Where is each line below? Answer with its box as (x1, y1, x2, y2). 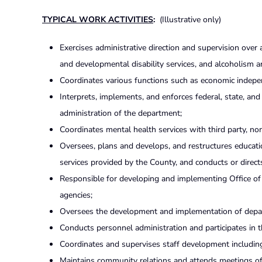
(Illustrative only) (157, 13, 221, 25)
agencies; (60, 189, 92, 201)
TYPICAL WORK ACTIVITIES (42, 13, 153, 25)
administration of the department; (60, 107, 182, 119)
